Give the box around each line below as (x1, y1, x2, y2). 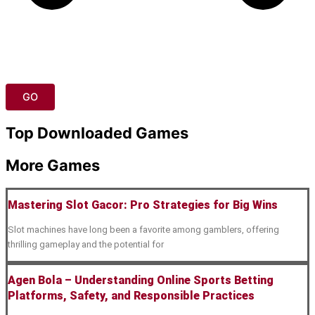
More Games (6, 156, 100, 175)
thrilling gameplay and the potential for (8, 239, 164, 250)
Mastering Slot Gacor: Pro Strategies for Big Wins (8, 198, 278, 212)
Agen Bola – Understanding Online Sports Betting (8, 273, 274, 287)
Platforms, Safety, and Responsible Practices (8, 288, 255, 302)
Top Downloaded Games (6, 124, 188, 143)
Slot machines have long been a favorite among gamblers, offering (8, 224, 279, 236)
